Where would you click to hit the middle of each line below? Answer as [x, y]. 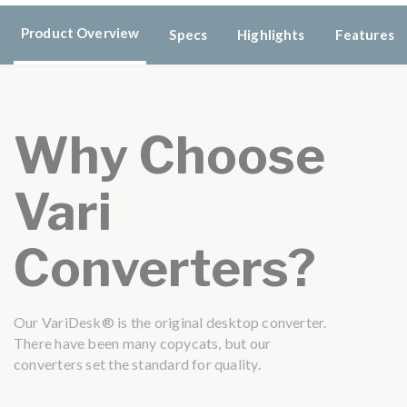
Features [364, 34]
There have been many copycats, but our [143, 343]
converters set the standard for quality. [137, 364]
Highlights [271, 34]
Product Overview [80, 32]
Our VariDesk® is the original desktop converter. [170, 323]
